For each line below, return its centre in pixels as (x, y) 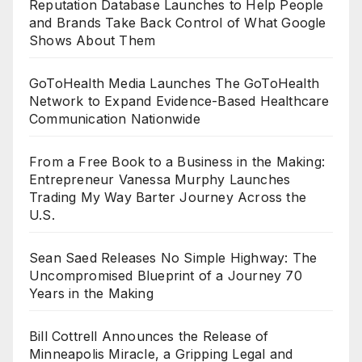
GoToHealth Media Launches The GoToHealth (175, 84)
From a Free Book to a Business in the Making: (177, 162)
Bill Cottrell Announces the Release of (149, 337)
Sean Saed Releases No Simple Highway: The (173, 258)
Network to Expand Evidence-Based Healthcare (179, 101)
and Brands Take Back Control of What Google (178, 23)
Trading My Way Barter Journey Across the (168, 198)
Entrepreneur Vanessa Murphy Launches (160, 180)
